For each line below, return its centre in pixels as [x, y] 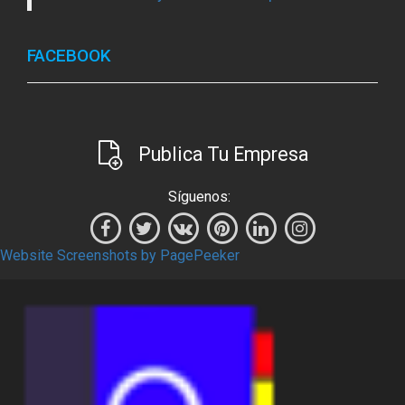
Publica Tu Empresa [224, 154]
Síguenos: [199, 196]
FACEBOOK [71, 56]
